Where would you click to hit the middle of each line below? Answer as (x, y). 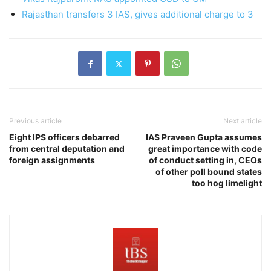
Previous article (35, 121)
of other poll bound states (209, 172)
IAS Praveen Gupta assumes (204, 137)
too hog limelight (227, 183)
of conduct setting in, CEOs (205, 160)
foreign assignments (52, 160)
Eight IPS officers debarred (64, 137)
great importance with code (205, 149)
